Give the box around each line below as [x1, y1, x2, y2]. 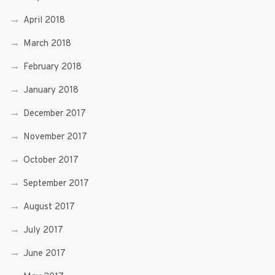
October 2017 [23, 154, 79, 166]
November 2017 [23, 131, 87, 143]
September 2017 [23, 177, 89, 190]
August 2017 [23, 201, 75, 213]
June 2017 [23, 247, 66, 260]
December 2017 [23, 107, 86, 120]
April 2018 [23, 14, 65, 26]
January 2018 [23, 84, 79, 96]
